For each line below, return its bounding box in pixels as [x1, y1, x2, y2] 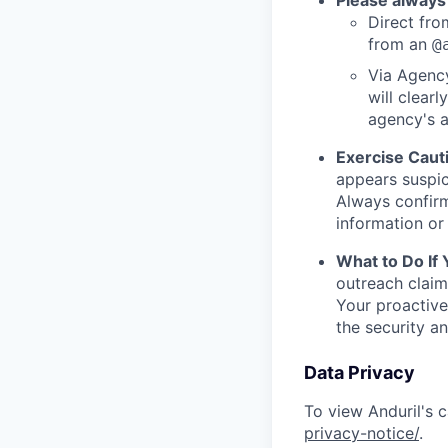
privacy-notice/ [304, 423, 419, 444]
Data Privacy [304, 362, 415, 384]
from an [368, 34, 432, 55]
